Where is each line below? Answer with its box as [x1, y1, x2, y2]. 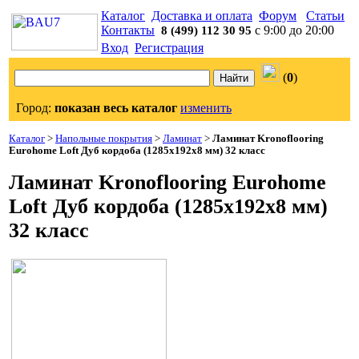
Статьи [306, 9, 345, 22]
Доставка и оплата [151, 9, 252, 22]
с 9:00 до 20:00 [252, 23, 334, 37]
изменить [180, 101, 232, 115]
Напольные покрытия [55, 133, 152, 144]
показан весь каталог [54, 101, 177, 115]
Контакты [101, 23, 155, 37]
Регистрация [135, 41, 204, 54]
